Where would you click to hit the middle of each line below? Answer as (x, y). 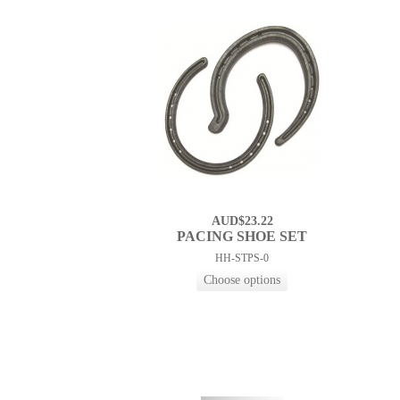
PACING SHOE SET (242, 237)
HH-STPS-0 (242, 258)
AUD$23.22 (242, 221)
